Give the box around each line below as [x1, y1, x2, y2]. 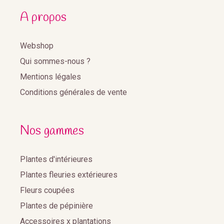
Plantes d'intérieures [20, 154, 92, 164]
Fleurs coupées [20, 185, 74, 195]
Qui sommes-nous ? [20, 56, 90, 66]
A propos [20, 9, 66, 26]
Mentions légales [20, 71, 81, 81]
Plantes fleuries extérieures [20, 169, 117, 179]
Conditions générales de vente [20, 87, 127, 97]
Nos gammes [20, 122, 84, 139]
